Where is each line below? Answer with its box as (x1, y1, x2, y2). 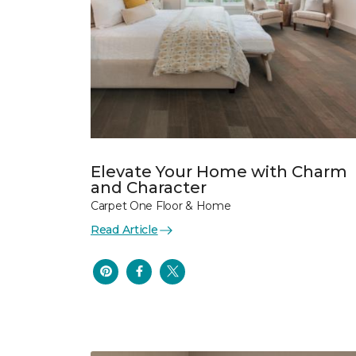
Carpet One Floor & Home (91, 199, 231, 213)
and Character (91, 178, 207, 197)
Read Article (91, 222, 158, 237)
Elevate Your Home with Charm (91, 162, 347, 181)
